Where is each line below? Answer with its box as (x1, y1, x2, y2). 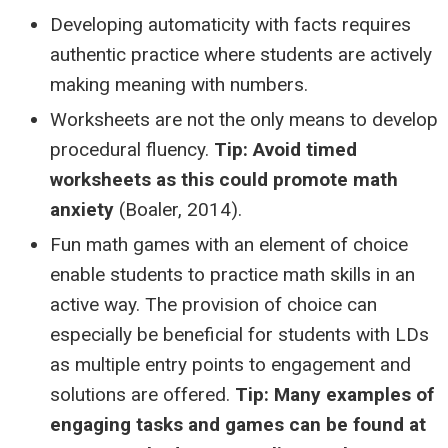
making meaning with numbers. (50, 73, 308, 96)
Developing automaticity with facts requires (50, 13, 411, 36)
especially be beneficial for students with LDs (50, 323, 429, 346)
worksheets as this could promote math (50, 168, 398, 191)
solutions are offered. (50, 383, 235, 406)
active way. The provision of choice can (50, 293, 377, 316)
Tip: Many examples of (235, 383, 434, 406)
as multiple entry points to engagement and (50, 353, 411, 376)
